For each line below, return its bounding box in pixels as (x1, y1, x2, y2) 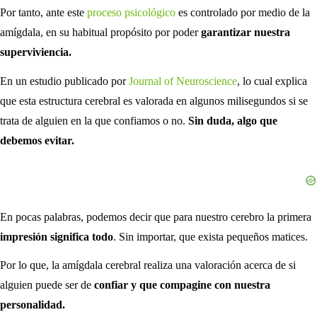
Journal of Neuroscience (129, 74, 237, 87)
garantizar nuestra (201, 25, 290, 38)
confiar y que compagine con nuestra (94, 279, 270, 292)
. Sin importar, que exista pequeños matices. (113, 230, 308, 243)
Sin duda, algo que (188, 114, 277, 127)
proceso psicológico (87, 6, 175, 18)
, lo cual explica (237, 74, 307, 87)
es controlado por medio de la (175, 6, 310, 18)
